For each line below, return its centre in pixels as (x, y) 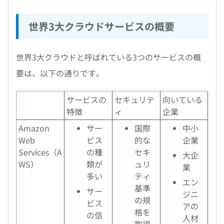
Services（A (40, 152)
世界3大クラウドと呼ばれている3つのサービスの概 (108, 57)
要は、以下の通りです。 (60, 73)
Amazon (34, 128)
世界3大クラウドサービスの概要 (101, 26)
